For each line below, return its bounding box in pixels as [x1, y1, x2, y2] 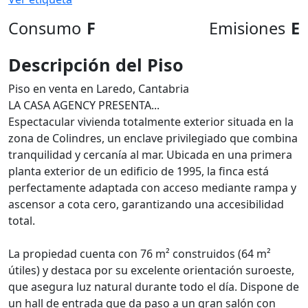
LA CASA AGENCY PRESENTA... [8, 98, 159, 113]
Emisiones [209, 17, 285, 39]
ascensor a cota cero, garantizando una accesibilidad [8, 197, 284, 212]
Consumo [8, 17, 81, 39]
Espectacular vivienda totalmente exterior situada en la [8, 114, 294, 129]
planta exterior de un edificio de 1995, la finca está [8, 164, 269, 179]
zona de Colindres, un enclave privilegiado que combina [8, 131, 298, 146]
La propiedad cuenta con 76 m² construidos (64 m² [8, 246, 271, 261]
